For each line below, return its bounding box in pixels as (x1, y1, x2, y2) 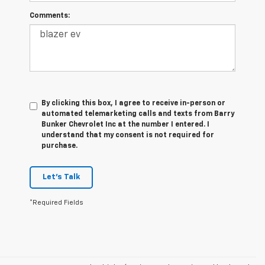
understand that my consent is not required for (41, 132, 214, 140)
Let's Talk (43, 173, 80, 182)
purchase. (41, 143, 77, 150)
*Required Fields (30, 199, 83, 206)
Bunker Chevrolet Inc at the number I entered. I (41, 121, 209, 129)
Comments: (30, 12, 70, 20)
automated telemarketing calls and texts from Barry (41, 111, 234, 118)
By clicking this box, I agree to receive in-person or (41, 100, 225, 108)
